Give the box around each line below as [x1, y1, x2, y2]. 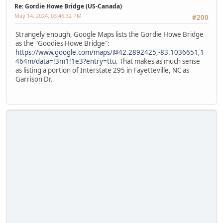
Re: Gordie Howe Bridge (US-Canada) [14, 1, 122, 10]
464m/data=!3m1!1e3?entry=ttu [15, 57, 116, 66]
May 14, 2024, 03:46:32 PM [14, 11, 82, 19]
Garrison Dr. [15, 75, 53, 84]
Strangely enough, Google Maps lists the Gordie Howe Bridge [15, 30, 204, 39]
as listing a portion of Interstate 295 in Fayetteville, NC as [15, 66, 189, 75]
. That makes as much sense [116, 57, 200, 66]
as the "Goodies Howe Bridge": [15, 39, 110, 48]
